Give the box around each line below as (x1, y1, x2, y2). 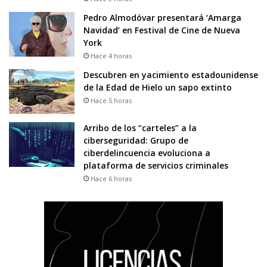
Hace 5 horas (91, 96, 132, 105)
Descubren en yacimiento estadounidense (83, 69, 258, 81)
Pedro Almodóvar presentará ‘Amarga (83, 12, 241, 24)
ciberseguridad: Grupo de (83, 135, 188, 147)
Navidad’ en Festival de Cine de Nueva (83, 24, 240, 36)
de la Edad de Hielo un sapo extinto (83, 82, 232, 94)
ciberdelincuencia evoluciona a (83, 147, 210, 159)
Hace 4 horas (91, 51, 132, 61)
